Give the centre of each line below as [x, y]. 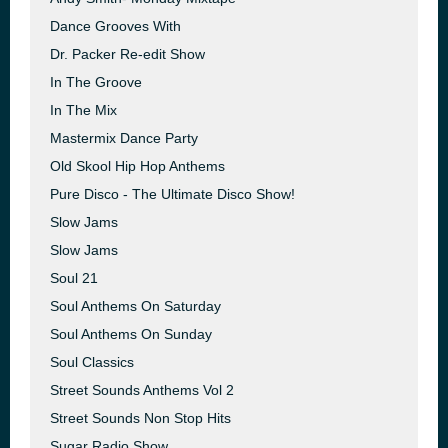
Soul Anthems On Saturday [135, 306]
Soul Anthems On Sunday [131, 334]
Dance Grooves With [115, 26]
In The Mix [83, 110]
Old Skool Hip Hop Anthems [137, 166]
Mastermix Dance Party [124, 138]
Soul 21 [74, 278]
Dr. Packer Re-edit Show [127, 54]
